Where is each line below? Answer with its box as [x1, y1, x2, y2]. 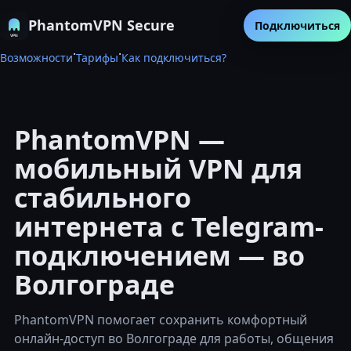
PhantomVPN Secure [28, 16, 175, 34]
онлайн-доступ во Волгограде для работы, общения [14, 330, 334, 347]
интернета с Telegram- [14, 208, 324, 244]
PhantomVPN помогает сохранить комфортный [14, 311, 307, 328]
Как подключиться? [121, 50, 226, 65]
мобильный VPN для [14, 150, 302, 186]
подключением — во [14, 237, 305, 273]
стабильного [14, 179, 191, 215]
